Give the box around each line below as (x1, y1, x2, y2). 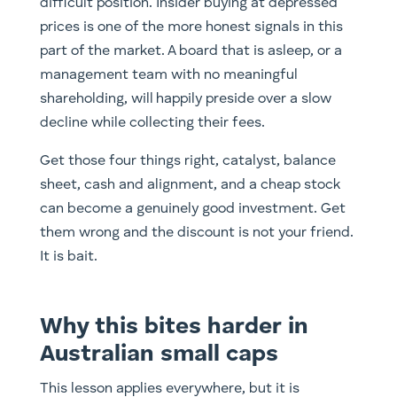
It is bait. (39, 249, 97, 264)
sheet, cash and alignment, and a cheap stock (39, 177, 340, 192)
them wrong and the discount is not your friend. (39, 225, 354, 240)
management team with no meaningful (39, 67, 297, 82)
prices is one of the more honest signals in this (39, 19, 343, 35)
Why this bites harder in (39, 315, 308, 339)
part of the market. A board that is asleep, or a (39, 43, 342, 58)
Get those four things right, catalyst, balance (39, 153, 336, 168)
